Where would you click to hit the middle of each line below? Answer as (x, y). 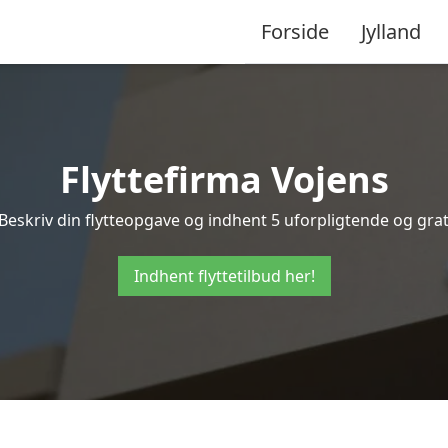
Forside (295, 31)
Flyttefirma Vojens (224, 179)
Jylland (391, 31)
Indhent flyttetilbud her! (224, 276)
